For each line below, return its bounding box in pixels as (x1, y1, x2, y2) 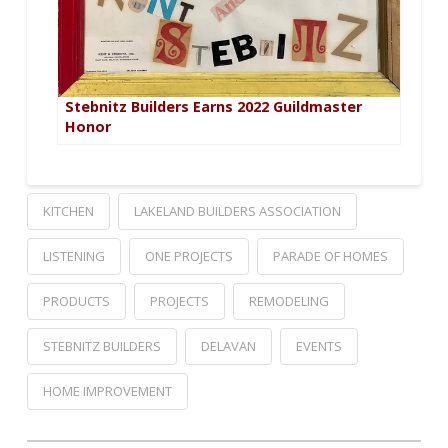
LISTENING (42, 246, 105, 265)
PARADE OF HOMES (272, 246, 388, 265)
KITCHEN (42, 202, 94, 220)
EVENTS (295, 336, 342, 355)
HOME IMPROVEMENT (42, 381, 172, 400)
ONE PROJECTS (144, 246, 233, 265)
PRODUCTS (42, 291, 110, 310)
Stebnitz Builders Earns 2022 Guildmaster (64, 97, 362, 117)
